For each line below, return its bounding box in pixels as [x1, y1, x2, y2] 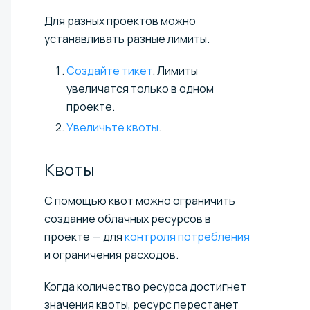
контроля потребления [125, 228, 250, 244]
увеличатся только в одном [66, 80, 214, 96]
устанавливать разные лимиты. [44, 30, 210, 46]
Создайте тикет [66, 62, 152, 78]
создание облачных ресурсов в [44, 210, 211, 226]
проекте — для [44, 228, 125, 244]
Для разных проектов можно [44, 12, 196, 28]
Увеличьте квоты [66, 119, 158, 135]
